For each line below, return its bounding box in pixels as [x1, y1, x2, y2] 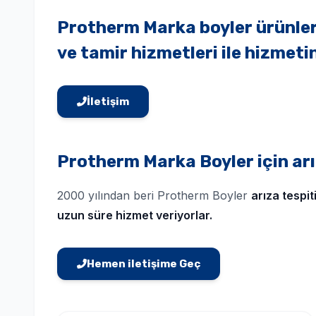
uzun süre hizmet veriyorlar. [57, 207, 212, 222]
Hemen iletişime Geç [87, 257, 200, 270]
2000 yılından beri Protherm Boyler [57, 188, 251, 202]
